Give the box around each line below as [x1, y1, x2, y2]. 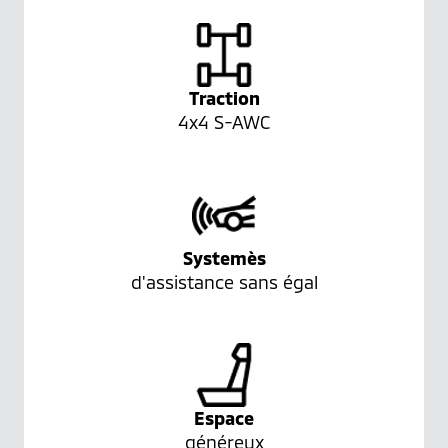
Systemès [182, 247, 266, 270]
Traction [188, 87, 260, 110]
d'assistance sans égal [130, 271, 318, 294]
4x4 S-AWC [178, 111, 270, 134]
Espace [194, 407, 254, 430]
